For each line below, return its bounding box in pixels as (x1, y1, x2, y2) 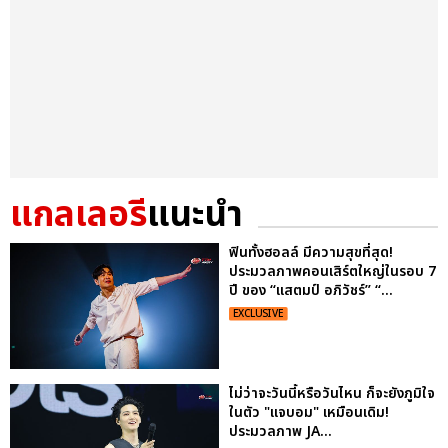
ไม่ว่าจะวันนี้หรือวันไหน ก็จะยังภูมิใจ (229, 382, 435, 404)
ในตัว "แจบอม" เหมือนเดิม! (229, 401, 389, 423)
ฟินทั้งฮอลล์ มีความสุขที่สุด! (229, 242, 393, 264)
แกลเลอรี (10, 189, 147, 243)
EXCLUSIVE (233, 306, 284, 322)
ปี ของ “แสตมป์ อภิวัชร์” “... (229, 280, 393, 302)
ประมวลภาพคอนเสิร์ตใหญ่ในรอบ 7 (229, 261, 436, 283)
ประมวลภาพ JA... (229, 420, 332, 442)
